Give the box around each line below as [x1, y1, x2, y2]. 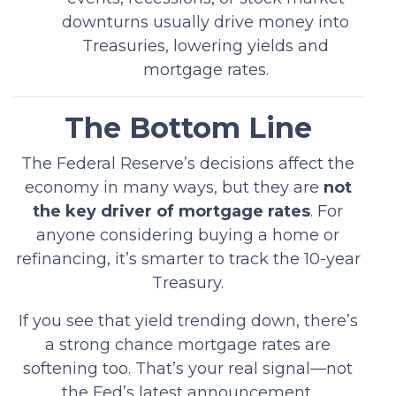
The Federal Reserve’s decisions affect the [21, 153, 355, 173]
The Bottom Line [64, 110, 312, 145]
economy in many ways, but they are [24, 177, 324, 197]
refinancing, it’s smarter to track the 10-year [15, 248, 361, 269]
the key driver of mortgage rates [33, 201, 311, 221]
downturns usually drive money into [62, 11, 350, 32]
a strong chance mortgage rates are [45, 334, 331, 354]
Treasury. [152, 272, 225, 293]
